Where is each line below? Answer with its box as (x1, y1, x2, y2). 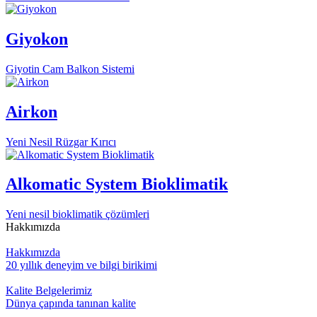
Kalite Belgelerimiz (6, 284, 92, 297)
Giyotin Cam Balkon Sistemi (6, 62, 134, 75)
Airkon (6, 102, 57, 121)
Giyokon (6, 29, 68, 48)
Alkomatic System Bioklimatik (6, 175, 228, 194)
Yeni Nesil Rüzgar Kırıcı (6, 135, 116, 148)
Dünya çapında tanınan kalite (6, 297, 136, 310)
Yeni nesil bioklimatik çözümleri (6, 208, 149, 221)
